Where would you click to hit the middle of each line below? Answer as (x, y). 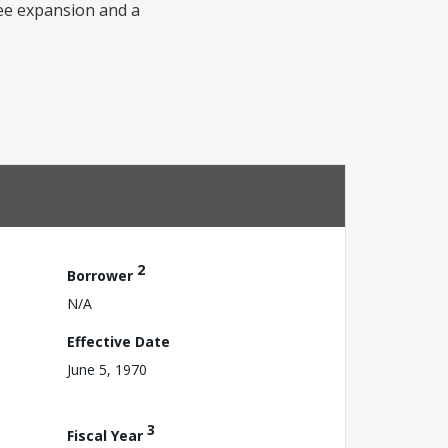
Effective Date (118, 341)
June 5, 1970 (107, 369)
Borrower (102, 275)
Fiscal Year (107, 435)
